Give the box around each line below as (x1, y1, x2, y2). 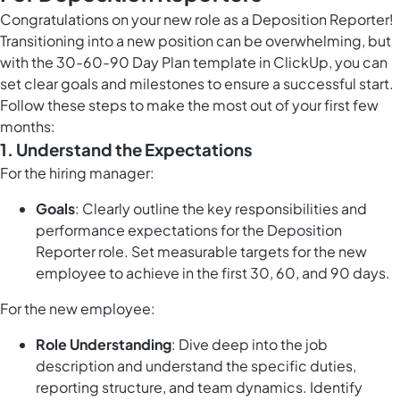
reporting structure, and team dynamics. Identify (36, 378, 362, 397)
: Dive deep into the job (171, 335, 328, 354)
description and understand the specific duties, (36, 356, 356, 376)
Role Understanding (36, 335, 171, 354)
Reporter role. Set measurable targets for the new (36, 242, 367, 262)
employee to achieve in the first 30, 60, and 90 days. (36, 263, 390, 283)
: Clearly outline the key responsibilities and (75, 199, 367, 219)
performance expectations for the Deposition (36, 221, 342, 240)
